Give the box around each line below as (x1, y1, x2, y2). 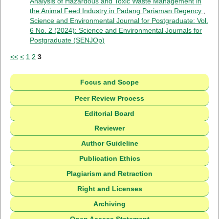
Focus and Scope (80, 78, 139, 86)
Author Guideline (81, 139, 138, 148)
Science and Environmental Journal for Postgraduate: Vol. (29, 16, 208, 24)
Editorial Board (85, 109, 134, 117)
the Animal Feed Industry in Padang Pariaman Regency (29, 6, 203, 15)
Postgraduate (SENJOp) (29, 36, 105, 44)
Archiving (93, 200, 126, 208)
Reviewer (94, 124, 125, 132)
